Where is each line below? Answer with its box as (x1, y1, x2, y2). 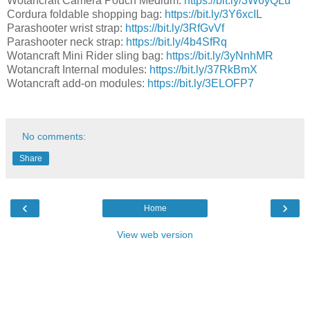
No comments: (22, 130, 86, 142)
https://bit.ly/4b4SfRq (126, 35, 227, 48)
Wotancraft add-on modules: (7, 77, 147, 89)
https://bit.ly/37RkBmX (149, 63, 257, 75)
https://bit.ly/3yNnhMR (166, 49, 273, 62)
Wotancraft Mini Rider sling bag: (7, 49, 166, 62)
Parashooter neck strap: (7, 35, 126, 48)
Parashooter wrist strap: (7, 21, 125, 34)
